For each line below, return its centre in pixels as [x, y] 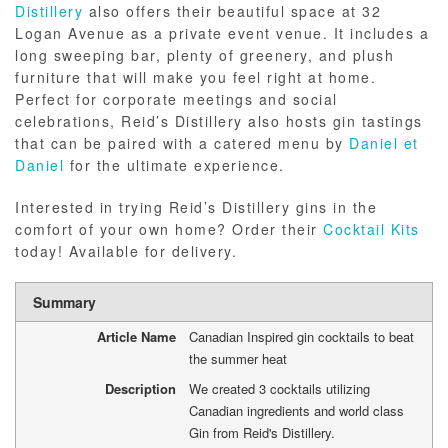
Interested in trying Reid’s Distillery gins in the [196, 207]
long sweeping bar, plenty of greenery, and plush [204, 55]
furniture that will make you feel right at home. [195, 77]
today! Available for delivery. [129, 251]
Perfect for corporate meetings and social [176, 99]
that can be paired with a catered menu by [182, 143]
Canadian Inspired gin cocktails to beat [301, 337]
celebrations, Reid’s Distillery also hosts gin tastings [219, 121]
